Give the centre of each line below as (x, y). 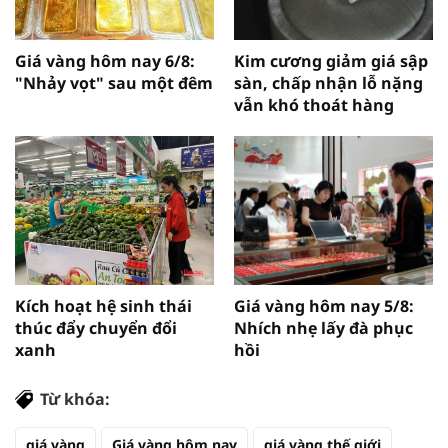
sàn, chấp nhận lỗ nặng (328, 82)
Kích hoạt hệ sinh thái (103, 305)
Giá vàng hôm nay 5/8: (324, 305)
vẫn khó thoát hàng (314, 104)
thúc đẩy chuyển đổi (96, 327)
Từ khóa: (75, 398)
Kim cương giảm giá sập (331, 60)
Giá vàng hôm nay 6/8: (105, 60)
